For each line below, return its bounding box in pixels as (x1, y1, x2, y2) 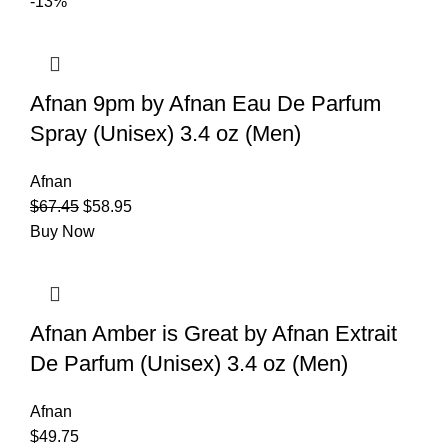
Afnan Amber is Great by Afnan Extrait (30, 320, 397, 346)
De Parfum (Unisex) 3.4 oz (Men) (30, 350, 348, 376)
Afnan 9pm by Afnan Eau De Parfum (30, 90, 381, 116)
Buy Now (30, 222, 95, 240)
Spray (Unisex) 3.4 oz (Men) (30, 120, 301, 146)
